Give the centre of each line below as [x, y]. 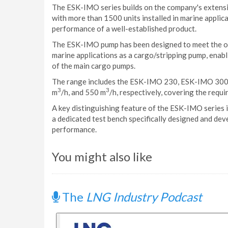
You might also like [102, 156]
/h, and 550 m [83, 92]
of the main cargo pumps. [94, 66]
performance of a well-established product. [124, 28]
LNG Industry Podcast [144, 197]
